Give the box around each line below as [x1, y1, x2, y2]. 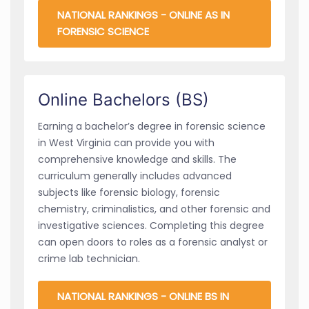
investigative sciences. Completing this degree [38, 218, 264, 232]
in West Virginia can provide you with [38, 135, 215, 150]
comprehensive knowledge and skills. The [38, 152, 237, 166]
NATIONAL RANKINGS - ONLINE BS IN [57, 288, 229, 303]
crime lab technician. [38, 251, 140, 266]
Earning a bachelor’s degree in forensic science [38, 119, 266, 133]
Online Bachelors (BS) [38, 89, 209, 110]
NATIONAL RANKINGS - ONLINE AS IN [57, 7, 230, 22]
